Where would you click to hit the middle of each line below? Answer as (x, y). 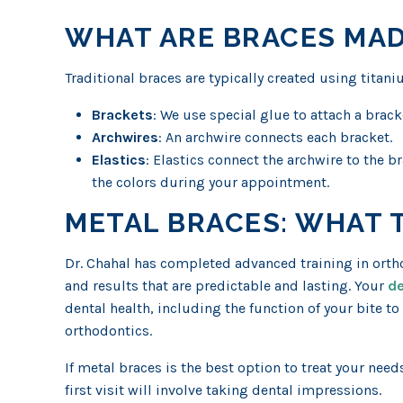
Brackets (122, 115)
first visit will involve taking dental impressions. (223, 390)
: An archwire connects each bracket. (275, 137)
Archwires (125, 137)
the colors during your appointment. (210, 182)
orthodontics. (108, 331)
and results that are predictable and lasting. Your (226, 286)
